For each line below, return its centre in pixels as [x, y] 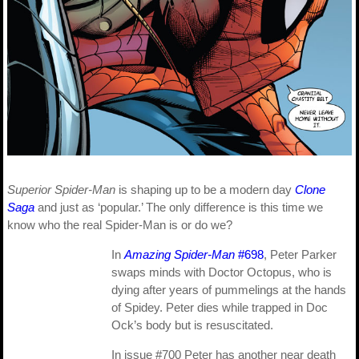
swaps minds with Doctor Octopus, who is [222, 272]
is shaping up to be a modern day [205, 190]
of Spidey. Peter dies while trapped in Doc [220, 308]
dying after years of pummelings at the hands [229, 290]
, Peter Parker [300, 255]
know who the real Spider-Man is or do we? [120, 225]
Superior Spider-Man [61, 190]
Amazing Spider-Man [179, 255]
